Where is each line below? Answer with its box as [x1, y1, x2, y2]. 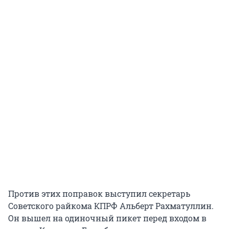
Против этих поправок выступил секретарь [8, 188, 190, 199]
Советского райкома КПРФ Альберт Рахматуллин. [8, 200, 214, 212]
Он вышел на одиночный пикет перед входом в [8, 213, 207, 224]
